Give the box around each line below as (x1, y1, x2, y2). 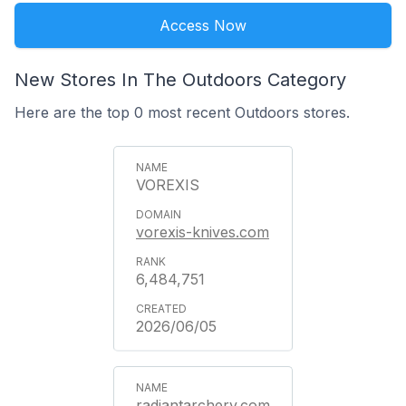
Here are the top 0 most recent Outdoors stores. (14, 103, 350, 121)
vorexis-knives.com (136, 223, 269, 241)
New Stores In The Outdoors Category (14, 69, 346, 91)
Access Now (159, 16, 246, 34)
